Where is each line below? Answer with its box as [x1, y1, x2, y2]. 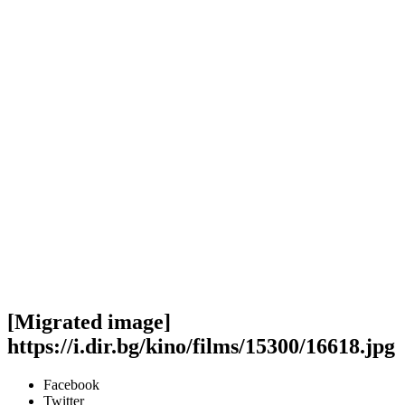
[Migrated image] [7, 309, 171, 334]
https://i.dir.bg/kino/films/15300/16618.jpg [7, 334, 395, 358]
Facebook [43, 376, 99, 392]
